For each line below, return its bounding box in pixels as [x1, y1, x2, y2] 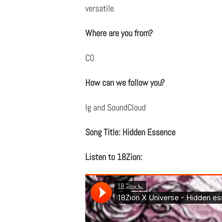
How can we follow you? [85, 76, 165, 88]
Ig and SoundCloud [85, 101, 146, 113]
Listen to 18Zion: [85, 151, 142, 163]
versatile [85, 2, 114, 14]
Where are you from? [85, 27, 153, 39]
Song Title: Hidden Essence [85, 126, 175, 138]
